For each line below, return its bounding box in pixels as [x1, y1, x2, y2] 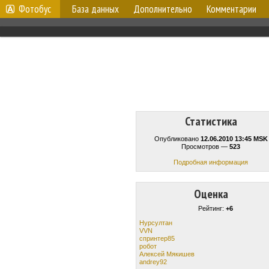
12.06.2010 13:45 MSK [200, 135, 268, 142]
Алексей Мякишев [139, 250, 195, 258]
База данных [72, 2, 119, 16]
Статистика [184, 113, 237, 129]
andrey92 [139, 258, 167, 265]
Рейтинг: [198, 205, 226, 212]
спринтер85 [139, 234, 175, 242]
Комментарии [207, 2, 256, 16]
